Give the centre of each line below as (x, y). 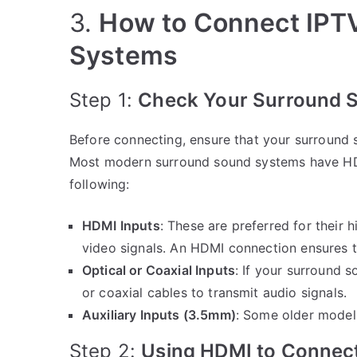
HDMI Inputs (121, 225)
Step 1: (104, 100)
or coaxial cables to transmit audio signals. (215, 292)
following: (100, 184)
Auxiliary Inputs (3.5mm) (159, 314)
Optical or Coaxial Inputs (159, 270)
